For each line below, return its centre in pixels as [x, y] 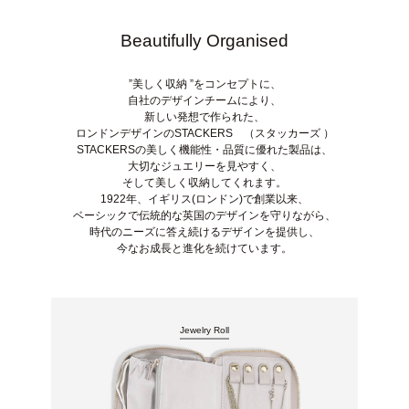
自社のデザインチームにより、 [204, 100]
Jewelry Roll [204, 330]
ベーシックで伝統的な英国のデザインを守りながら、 [204, 215]
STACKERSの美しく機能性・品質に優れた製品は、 [204, 149]
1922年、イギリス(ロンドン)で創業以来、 [204, 199]
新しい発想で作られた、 [204, 116]
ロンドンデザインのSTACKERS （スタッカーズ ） [204, 133]
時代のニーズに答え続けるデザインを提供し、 [204, 231]
